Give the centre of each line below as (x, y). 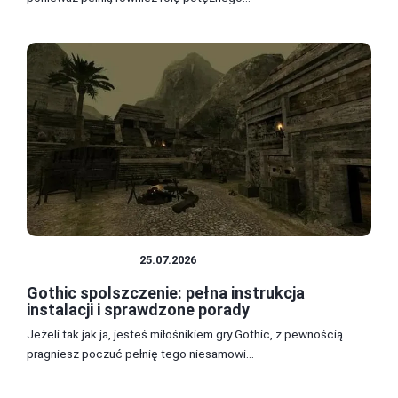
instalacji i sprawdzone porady (138, 310)
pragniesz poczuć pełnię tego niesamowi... (140, 354)
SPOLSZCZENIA (84, 260)
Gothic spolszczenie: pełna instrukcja (166, 293)
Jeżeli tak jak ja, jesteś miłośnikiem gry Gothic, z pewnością (185, 334)
